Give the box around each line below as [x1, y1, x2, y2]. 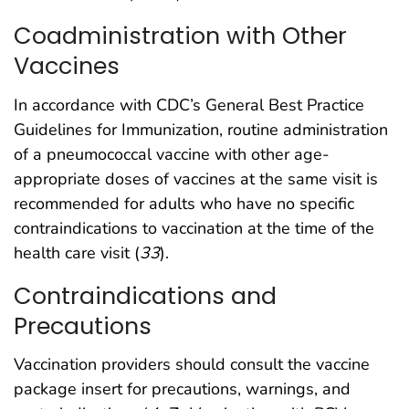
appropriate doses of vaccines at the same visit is [14, 167, 378, 190]
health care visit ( [14, 241, 140, 264]
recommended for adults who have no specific [14, 192, 354, 215]
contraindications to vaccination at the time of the [14, 216, 374, 239]
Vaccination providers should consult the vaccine [14, 353, 370, 376]
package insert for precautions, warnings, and [14, 378, 351, 401]
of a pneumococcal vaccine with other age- [14, 142, 330, 165]
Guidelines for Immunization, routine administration [14, 118, 388, 141]
